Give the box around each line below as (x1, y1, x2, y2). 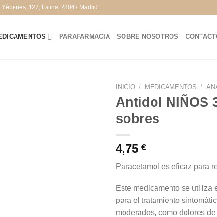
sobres (116, 111, 159, 126)
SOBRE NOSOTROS (117, 33, 179, 40)
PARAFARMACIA (59, 33, 110, 40)
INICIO (116, 83, 135, 91)
